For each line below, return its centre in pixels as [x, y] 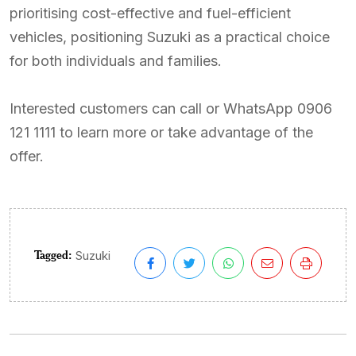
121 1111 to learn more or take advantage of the [161, 132]
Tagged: [53, 254]
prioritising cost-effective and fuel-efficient [150, 13]
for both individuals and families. [116, 61]
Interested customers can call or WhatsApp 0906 [171, 108]
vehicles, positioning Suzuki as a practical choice [170, 37]
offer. [27, 156]
